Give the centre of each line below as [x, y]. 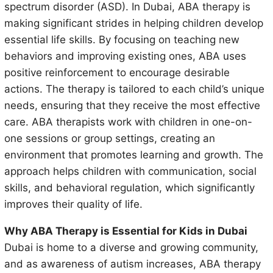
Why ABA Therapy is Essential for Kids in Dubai [126, 231]
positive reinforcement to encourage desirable [117, 73]
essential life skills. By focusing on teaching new [122, 40]
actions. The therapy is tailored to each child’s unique [134, 89]
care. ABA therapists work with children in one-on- [128, 122]
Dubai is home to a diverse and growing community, [131, 248]
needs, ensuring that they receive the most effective [132, 106]
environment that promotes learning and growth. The [133, 155]
